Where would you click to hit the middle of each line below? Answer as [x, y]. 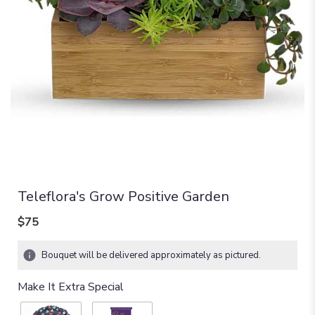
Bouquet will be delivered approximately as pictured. [151, 255]
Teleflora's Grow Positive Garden [123, 196]
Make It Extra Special [71, 287]
